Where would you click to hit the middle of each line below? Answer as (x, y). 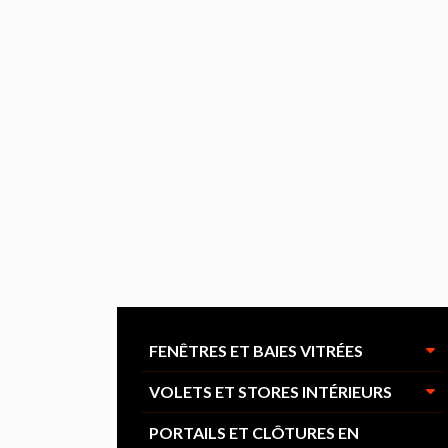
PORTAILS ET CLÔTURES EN (254, 432)
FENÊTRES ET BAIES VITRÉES (256, 350)
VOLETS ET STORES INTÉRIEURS (270, 391)
